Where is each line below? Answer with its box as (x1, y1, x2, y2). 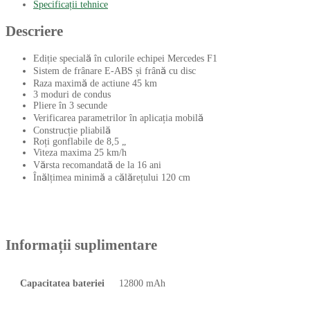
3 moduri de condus (33, 89, 111, 100)
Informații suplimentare (6, 237, 157, 254)
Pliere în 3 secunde (33, 100, 107, 111)
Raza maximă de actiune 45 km (33, 77, 157, 89)
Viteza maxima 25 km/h (33, 147, 127, 158)
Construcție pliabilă (33, 125, 111, 136)
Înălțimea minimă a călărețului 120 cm (33, 172, 190, 183)
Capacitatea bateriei (19, 277, 104, 289)
